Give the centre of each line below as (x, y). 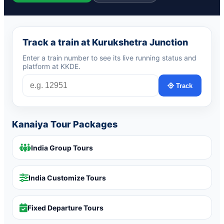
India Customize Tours (67, 177)
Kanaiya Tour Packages (65, 124)
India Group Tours (62, 147)
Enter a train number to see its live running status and (109, 58)
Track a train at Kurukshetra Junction (105, 42)
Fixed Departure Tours (65, 207)
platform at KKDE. (51, 66)
